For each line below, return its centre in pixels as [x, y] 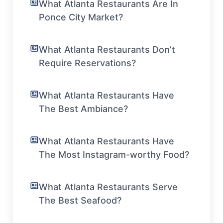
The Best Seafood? [80, 200]
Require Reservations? [87, 63]
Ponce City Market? [81, 17]
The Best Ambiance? [83, 109]
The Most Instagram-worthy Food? [114, 154]
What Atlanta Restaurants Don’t [107, 49]
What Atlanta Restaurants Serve [108, 187]
